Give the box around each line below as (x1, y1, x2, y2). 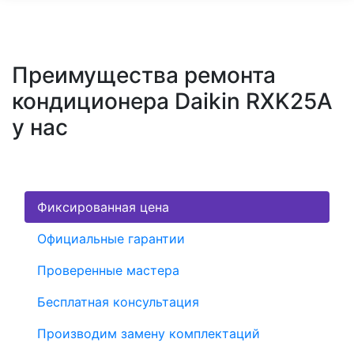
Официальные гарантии (37, 230, 185, 247)
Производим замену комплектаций (37, 325, 260, 341)
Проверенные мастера (37, 262, 179, 278)
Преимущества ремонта (12, 61, 276, 88)
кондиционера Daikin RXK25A (12, 87, 333, 115)
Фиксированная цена (37, 198, 169, 215)
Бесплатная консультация (37, 293, 199, 310)
